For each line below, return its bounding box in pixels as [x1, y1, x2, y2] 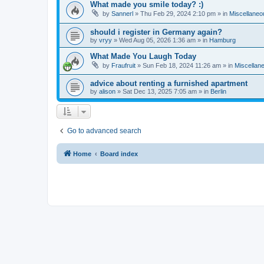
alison [99, 88, 115, 95]
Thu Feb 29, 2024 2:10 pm [140, 10, 216, 18]
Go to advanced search [67, 127, 141, 136]
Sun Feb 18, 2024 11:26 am [143, 61, 221, 69]
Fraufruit [111, 61, 136, 69]
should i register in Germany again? [90, 27, 222, 37]
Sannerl [111, 10, 133, 18]
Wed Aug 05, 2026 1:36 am [119, 36, 196, 44]
